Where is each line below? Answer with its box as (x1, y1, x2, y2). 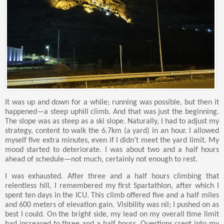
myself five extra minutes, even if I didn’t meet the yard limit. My (5, 136, 219, 145)
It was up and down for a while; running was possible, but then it (5, 98, 219, 107)
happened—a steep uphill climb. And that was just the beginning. (5, 108, 219, 116)
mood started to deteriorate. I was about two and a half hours (5, 146, 219, 154)
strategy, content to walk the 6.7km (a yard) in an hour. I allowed (5, 127, 219, 135)
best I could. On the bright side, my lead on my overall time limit (5, 210, 219, 219)
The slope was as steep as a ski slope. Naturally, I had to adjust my (5, 117, 219, 126)
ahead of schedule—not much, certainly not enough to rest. (5, 155, 197, 164)
